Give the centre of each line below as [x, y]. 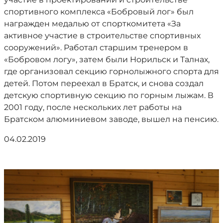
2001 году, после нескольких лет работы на [93, 107]
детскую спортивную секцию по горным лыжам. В [109, 95]
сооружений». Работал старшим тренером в [96, 48]
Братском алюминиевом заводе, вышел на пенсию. [111, 119]
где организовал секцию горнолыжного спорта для [111, 71]
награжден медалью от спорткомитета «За [92, 24]
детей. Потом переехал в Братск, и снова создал [104, 83]
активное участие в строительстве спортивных [102, 36]
